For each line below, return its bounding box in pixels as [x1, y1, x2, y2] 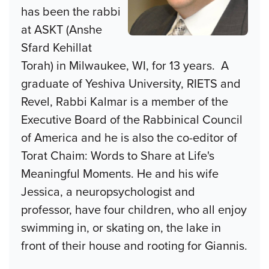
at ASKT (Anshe [21, 22, 102, 37]
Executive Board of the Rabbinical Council [21, 112, 243, 127]
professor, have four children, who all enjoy [21, 202, 247, 217]
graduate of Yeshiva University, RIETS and [21, 76, 241, 91]
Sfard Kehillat [21, 40, 92, 55]
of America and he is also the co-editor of [21, 130, 237, 145]
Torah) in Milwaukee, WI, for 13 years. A [21, 58, 229, 73]
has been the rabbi [21, 4, 121, 19]
